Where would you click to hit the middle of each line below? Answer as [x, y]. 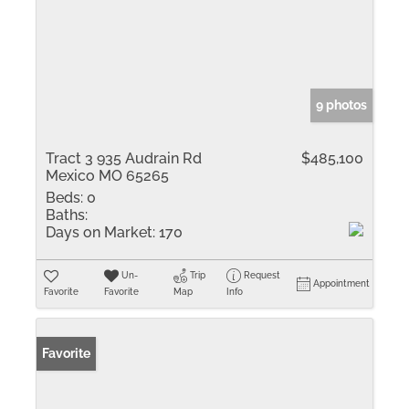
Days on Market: [100, 232]
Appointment [342, 283]
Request [262, 275]
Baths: [67, 215]
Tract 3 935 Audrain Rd [124, 158]
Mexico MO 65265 [107, 176]
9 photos [341, 105]
